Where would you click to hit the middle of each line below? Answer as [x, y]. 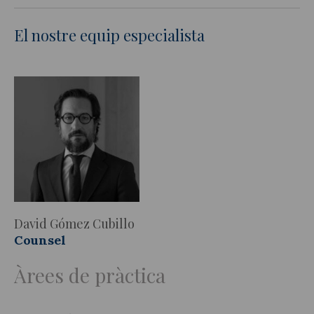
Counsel [40, 240]
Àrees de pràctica [90, 275]
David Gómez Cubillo [74, 223]
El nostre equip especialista [109, 35]
